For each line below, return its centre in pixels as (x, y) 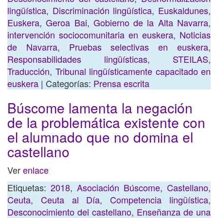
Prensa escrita (121, 83)
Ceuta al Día (70, 200)
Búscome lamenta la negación (100, 108)
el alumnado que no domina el (100, 137)
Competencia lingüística (159, 200)
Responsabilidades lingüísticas (77, 59)
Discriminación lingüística (102, 10)
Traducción (28, 71)
